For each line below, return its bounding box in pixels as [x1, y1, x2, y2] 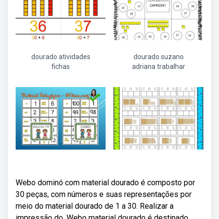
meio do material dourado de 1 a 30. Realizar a [16, 201, 174, 211]
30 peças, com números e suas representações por [16, 190, 192, 199]
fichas [51, 63, 70, 70]
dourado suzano [133, 53, 184, 61]
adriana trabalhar [131, 63, 185, 70]
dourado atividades [31, 53, 90, 61]
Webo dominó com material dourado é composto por [16, 178, 195, 187]
